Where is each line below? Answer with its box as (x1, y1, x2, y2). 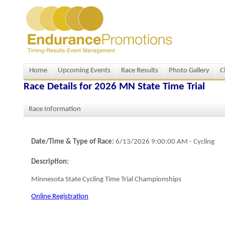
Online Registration (31, 193, 88, 201)
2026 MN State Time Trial (94, 81, 205, 92)
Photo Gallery (169, 67, 209, 74)
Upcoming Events (58, 67, 110, 74)
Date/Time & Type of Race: (31, 138, 114, 146)
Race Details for (24, 81, 94, 92)
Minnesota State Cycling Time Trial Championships (31, 175, 181, 183)
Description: (31, 158, 69, 166)
